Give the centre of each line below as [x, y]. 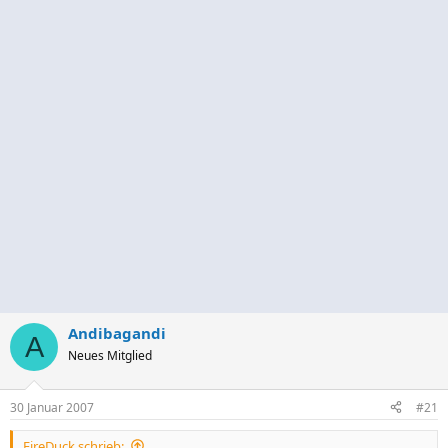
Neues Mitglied [110, 355]
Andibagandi [117, 333]
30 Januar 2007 [52, 407]
